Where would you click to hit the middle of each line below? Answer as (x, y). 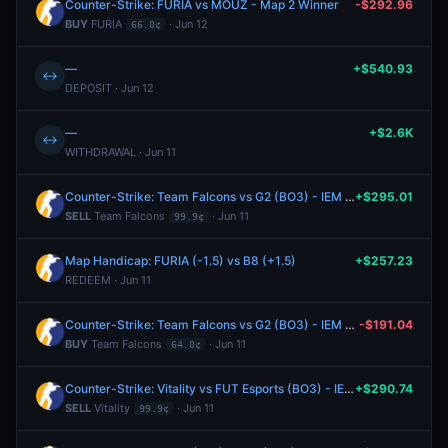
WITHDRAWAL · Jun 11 (120, 152)
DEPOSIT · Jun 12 (109, 88)
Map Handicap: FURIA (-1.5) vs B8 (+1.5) (180, 260)
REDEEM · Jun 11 (108, 280)
